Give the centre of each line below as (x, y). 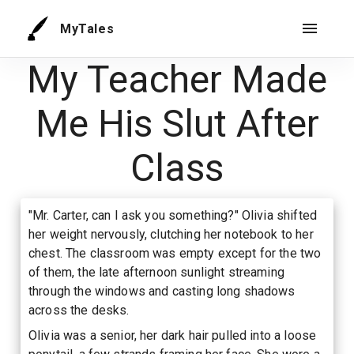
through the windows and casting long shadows (162, 291)
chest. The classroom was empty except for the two (175, 253)
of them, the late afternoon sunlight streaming (156, 272)
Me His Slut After (177, 124)
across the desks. (79, 310)
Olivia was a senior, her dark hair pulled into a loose (173, 335)
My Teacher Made (177, 79)
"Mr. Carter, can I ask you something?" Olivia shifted (173, 215)
